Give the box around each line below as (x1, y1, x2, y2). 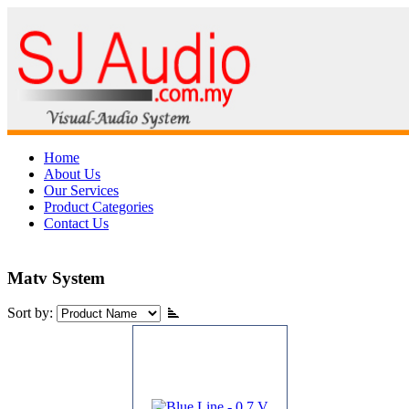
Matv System (7, 267, 105, 288)
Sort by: (7, 305, 57, 321)
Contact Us (44, 215, 109, 231)
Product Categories (44, 199, 153, 215)
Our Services (44, 183, 119, 198)
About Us (44, 166, 100, 182)
